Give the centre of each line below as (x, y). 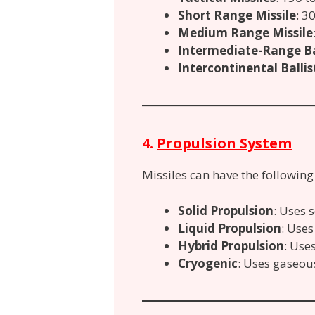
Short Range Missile (237, 15)
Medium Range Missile (245, 33)
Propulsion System (224, 143)
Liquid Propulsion (230, 228)
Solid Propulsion (226, 210)
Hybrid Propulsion (231, 245)
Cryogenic (208, 263)
